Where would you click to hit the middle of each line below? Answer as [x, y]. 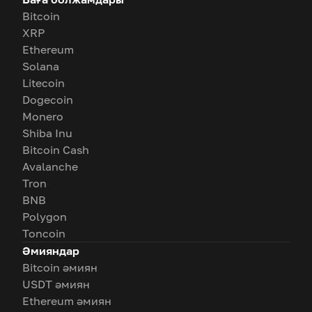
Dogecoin [48, 100]
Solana [41, 66]
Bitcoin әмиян [60, 267]
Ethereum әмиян [67, 301]
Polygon [45, 217]
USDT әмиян [56, 284]
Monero [43, 116]
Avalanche [50, 166]
